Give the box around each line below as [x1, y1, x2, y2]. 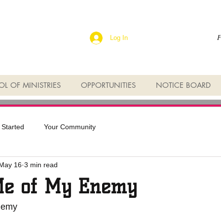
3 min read [24, 160, 58, 169]
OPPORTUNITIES [81, 80, 136, 90]
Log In [110, 34, 128, 41]
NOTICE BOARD [156, 80, 211, 90]
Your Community [44, 122, 96, 131]
